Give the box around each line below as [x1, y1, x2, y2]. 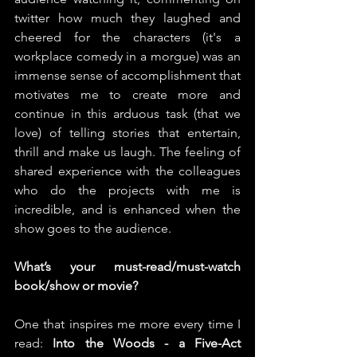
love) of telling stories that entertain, [14, 124, 241, 140]
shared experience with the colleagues [14, 163, 241, 178]
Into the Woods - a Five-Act [53, 335, 241, 351]
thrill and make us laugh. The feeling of [14, 143, 241, 159]
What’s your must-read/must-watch [14, 258, 241, 274]
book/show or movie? [14, 277, 138, 293]
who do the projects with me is [14, 182, 241, 198]
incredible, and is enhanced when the [14, 201, 241, 217]
